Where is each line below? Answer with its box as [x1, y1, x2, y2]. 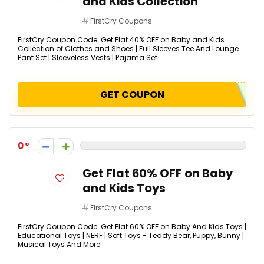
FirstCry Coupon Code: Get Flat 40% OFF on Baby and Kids [18, 35, 225, 45]
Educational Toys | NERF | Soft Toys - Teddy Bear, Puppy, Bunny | [18, 230, 244, 240]
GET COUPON [100, 88, 164, 101]
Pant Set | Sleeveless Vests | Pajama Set [18, 52, 157, 62]
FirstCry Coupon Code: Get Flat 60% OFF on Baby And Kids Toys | [18, 222, 246, 232]
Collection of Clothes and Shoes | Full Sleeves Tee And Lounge [18, 44, 239, 54]
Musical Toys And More [18, 239, 100, 249]
